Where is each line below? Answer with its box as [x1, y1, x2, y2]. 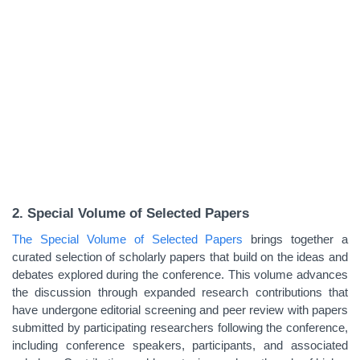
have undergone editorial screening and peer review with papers [12, 303, 348, 317]
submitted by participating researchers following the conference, [12, 321, 348, 334]
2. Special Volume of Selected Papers [12, 206, 249, 220]
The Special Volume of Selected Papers [12, 232, 243, 246]
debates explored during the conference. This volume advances [12, 268, 348, 281]
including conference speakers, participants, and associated [12, 338, 348, 352]
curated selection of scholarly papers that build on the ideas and [12, 250, 348, 264]
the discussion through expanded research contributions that [12, 285, 348, 299]
